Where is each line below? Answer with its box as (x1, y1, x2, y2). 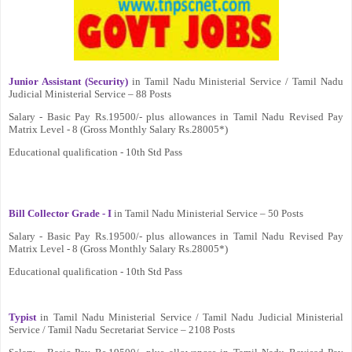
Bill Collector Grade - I (9, 207, 112, 219)
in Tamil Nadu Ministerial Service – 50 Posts (112, 207, 303, 219)
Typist (9, 310, 36, 323)
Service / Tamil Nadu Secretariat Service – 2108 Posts (9, 323, 235, 335)
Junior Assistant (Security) (9, 75, 128, 87)
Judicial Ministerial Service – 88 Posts (9, 87, 171, 100)
